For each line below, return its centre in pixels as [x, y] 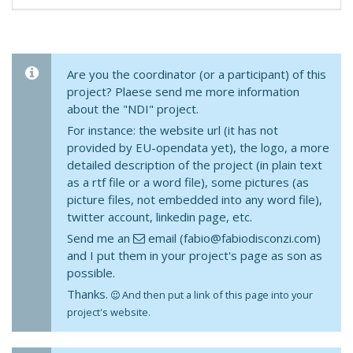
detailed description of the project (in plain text [195, 165]
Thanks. [89, 294]
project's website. [109, 312]
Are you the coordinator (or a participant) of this [197, 74]
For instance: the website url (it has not [173, 130]
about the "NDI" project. [133, 109]
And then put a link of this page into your [216, 295]
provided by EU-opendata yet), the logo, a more [198, 147]
